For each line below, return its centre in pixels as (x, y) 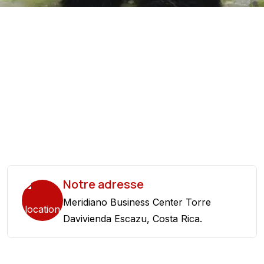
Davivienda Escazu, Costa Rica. (133, 219)
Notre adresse (103, 184)
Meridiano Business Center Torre (137, 202)
